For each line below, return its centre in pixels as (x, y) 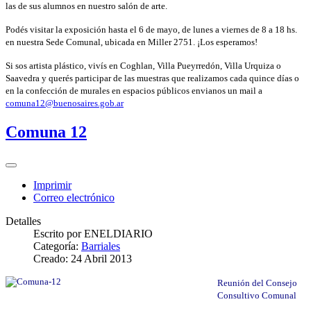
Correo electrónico (74, 198)
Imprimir (52, 185)
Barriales (101, 246)
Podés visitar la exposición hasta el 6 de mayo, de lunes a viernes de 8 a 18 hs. (151, 30)
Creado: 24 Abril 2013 (83, 259)
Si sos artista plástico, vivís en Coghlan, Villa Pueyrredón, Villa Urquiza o (143, 66)
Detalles (23, 221)
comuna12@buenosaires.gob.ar (65, 103)
